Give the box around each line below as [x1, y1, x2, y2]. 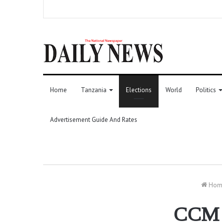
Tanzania [81, 85, 107, 94]
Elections [126, 85, 152, 94]
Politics [196, 85, 216, 94]
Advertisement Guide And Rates [50, 115, 137, 124]
